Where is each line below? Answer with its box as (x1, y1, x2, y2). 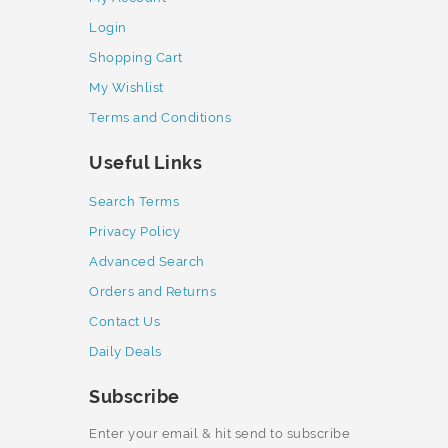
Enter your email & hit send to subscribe (89, 426, 350, 441)
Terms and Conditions (89, 110, 231, 125)
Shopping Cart (89, 50, 183, 65)
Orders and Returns (89, 284, 216, 299)
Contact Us (89, 314, 160, 329)
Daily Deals (89, 344, 162, 359)
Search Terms (89, 194, 179, 209)
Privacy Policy (89, 224, 180, 239)
